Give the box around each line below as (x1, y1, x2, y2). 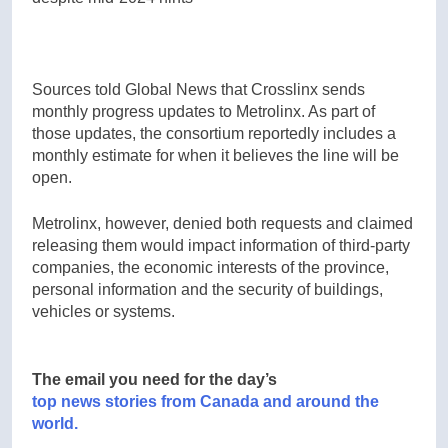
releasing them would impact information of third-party (32, 236, 410, 254)
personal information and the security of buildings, (32, 280, 383, 298)
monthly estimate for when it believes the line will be (32, 146, 399, 164)
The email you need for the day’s (32, 370, 277, 388)
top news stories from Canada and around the (32, 392, 379, 410)
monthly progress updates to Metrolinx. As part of (32, 102, 375, 120)
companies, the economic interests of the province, (32, 258, 389, 276)
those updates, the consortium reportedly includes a (32, 124, 396, 142)
